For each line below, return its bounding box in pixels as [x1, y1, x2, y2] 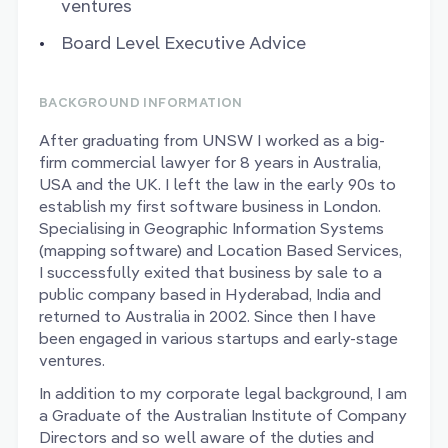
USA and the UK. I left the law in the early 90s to [39, 174, 396, 195]
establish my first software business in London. [39, 196, 381, 217]
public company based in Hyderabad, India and [39, 284, 381, 305]
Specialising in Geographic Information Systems [39, 218, 384, 239]
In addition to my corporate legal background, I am [39, 383, 407, 404]
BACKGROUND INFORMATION [39, 94, 243, 111]
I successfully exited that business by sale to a [39, 262, 382, 283]
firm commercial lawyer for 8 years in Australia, [39, 152, 381, 173]
